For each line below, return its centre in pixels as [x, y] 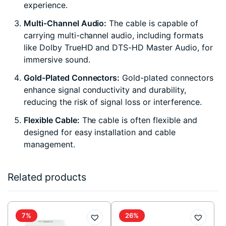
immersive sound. [57, 60]
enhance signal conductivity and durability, [105, 90]
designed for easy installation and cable [100, 132]
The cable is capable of [152, 23]
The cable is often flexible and [138, 120]
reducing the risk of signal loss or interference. [113, 102]
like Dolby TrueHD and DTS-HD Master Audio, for [118, 48]
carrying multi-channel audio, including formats [114, 36]
